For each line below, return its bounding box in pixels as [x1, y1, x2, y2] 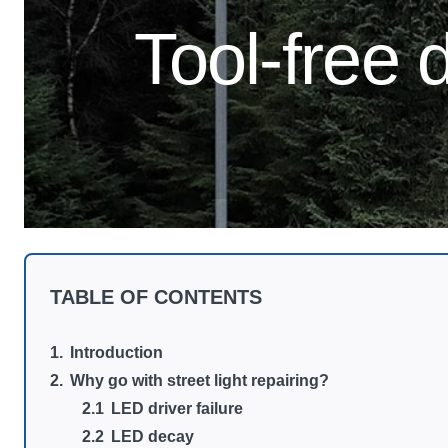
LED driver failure [111, 400, 244, 417]
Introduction [70, 344, 164, 361]
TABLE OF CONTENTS [50, 286, 262, 308]
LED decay [111, 428, 195, 445]
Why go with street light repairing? [70, 372, 330, 389]
